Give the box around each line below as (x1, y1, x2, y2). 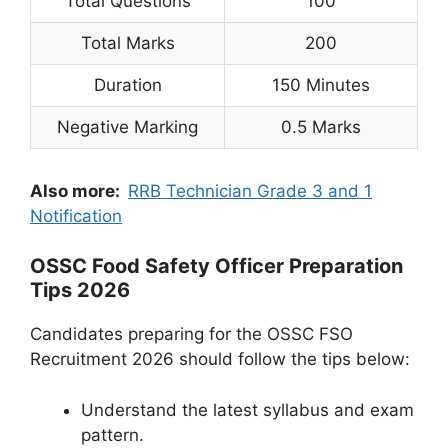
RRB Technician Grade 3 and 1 (128, 180, 372, 201)
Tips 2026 (30, 278, 130, 303)
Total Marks (80, 32, 175, 53)
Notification (30, 205, 122, 226)
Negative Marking (57, 116, 198, 137)
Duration (93, 74, 162, 95)
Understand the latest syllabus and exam (81, 399, 414, 420)
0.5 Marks (281, 116, 361, 137)
